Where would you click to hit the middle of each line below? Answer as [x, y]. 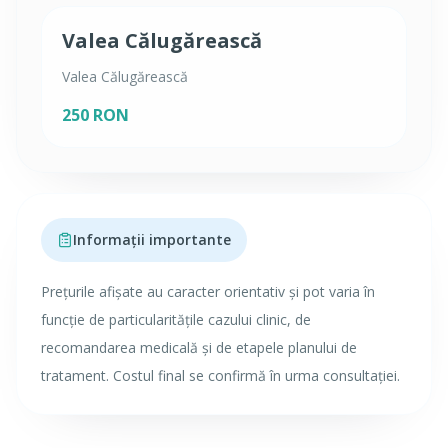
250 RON [95, 115]
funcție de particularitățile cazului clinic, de [176, 319]
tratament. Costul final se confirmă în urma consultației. [220, 375]
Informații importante [152, 239]
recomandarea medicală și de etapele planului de [199, 347]
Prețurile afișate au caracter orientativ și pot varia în [208, 291]
